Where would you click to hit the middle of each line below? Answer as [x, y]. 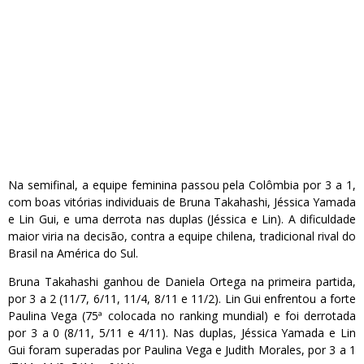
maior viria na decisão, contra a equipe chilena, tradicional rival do [182, 236]
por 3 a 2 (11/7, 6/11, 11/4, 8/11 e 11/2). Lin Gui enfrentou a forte [182, 299]
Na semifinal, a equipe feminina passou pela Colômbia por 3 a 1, [182, 185]
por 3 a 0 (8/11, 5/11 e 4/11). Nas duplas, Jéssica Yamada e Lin [182, 333]
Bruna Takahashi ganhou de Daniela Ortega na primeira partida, [182, 282]
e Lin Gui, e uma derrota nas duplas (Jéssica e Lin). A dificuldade [182, 219]
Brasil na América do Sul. [73, 253]
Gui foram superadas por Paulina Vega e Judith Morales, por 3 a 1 [182, 350]
